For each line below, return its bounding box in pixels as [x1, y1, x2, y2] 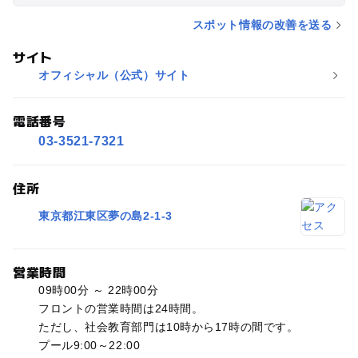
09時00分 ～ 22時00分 [38, 283, 159, 296]
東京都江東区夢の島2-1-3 [38, 209, 173, 223]
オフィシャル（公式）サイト [38, 68, 190, 82]
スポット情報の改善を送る [192, 18, 332, 31]
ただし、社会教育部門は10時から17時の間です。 [38, 320, 299, 333]
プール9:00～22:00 [38, 338, 141, 352]
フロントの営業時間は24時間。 [38, 301, 204, 315]
